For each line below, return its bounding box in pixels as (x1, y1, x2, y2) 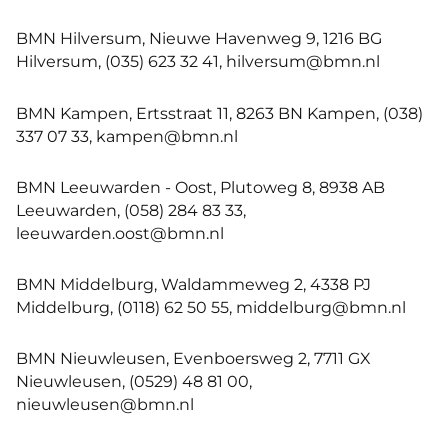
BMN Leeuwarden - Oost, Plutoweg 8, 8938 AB (16, 176, 385, 197)
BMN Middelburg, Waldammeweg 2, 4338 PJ (16, 274, 371, 295)
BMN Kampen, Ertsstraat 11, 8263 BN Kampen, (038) (16, 102, 423, 123)
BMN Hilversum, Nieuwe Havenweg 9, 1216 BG (16, 28, 382, 49)
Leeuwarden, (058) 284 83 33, (16, 199, 246, 220)
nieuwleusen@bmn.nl (16, 394, 194, 415)
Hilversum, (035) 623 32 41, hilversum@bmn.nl (16, 51, 380, 72)
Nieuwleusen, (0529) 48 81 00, (16, 371, 252, 392)
